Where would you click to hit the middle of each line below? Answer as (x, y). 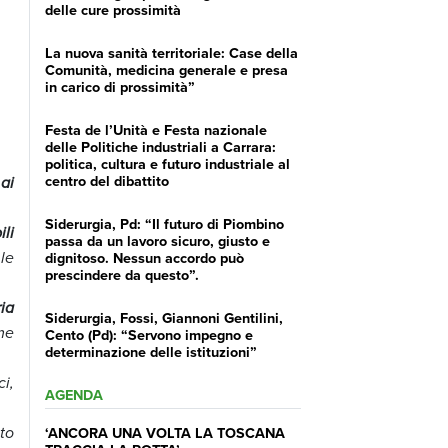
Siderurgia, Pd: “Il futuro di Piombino (164, 223)
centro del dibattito (106, 180)
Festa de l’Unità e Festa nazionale (155, 129)
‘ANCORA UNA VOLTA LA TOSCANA (164, 432)
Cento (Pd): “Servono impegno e (148, 334)
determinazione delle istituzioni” (150, 351)
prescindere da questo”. (121, 274)
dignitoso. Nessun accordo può (144, 257)
